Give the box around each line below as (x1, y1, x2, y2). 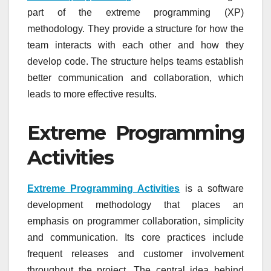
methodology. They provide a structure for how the (27, 23, 244, 34)
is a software (180, 183, 244, 194)
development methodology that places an (27, 200, 244, 211)
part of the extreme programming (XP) (27, 7, 244, 18)
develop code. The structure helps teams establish (27, 56, 244, 67)
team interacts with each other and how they (27, 39, 244, 50)
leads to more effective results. (27, 88, 157, 99)
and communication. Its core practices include (27, 232, 244, 243)
